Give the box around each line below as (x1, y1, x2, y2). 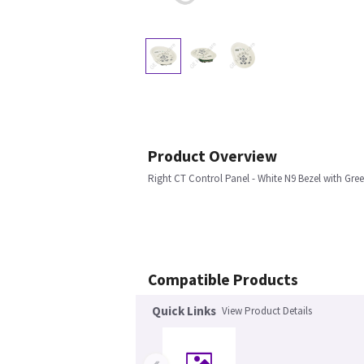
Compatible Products (148, 270, 298, 290)
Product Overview (148, 146, 277, 167)
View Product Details (222, 304, 312, 318)
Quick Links (152, 303, 216, 319)
